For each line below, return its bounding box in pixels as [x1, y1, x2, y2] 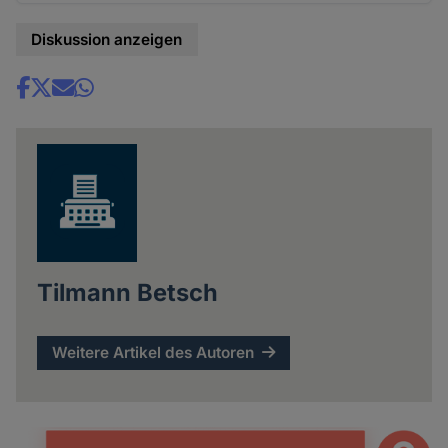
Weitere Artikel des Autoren [52, 343, 255, 363]
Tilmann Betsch [36, 278, 218, 308]
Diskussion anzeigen [31, 30, 183, 50]
